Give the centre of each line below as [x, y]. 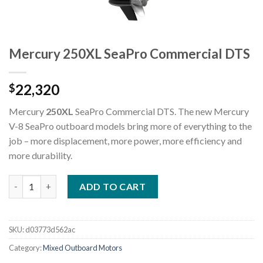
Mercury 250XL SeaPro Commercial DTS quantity [105, 181]
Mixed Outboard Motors [82, 247]
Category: [26, 247]
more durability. [41, 156]
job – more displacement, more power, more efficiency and [125, 141]
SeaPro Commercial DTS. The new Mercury [161, 112]
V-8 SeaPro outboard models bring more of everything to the [130, 126]
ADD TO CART [113, 186]
